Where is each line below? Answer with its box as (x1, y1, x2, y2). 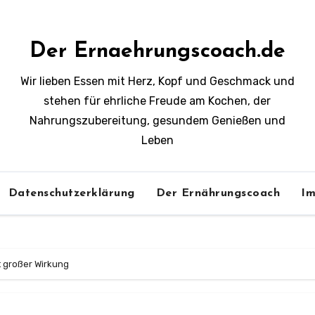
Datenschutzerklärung (8, 188, 135, 199)
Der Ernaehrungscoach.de (29, 41, 285, 63)
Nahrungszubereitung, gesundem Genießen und (29, 114, 285, 127)
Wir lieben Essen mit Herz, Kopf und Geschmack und (20, 75, 295, 88)
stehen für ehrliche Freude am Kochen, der (44, 94, 271, 108)
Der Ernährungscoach (155, 188, 280, 199)
